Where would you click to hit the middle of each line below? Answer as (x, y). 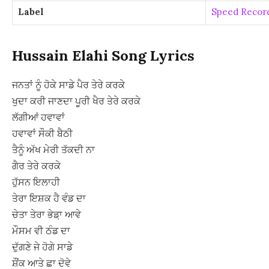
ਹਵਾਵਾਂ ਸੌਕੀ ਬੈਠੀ (42, 133)
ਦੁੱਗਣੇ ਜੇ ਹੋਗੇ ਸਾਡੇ (42, 246)
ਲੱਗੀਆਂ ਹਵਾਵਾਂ (38, 117)
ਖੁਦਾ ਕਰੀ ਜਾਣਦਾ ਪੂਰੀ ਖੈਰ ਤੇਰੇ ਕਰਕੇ (76, 101)
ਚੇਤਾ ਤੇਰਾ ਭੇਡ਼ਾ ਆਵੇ (47, 214)
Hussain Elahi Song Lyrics (103, 55)
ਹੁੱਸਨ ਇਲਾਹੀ (36, 182)
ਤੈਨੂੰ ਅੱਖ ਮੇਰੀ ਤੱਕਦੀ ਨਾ (53, 149)
